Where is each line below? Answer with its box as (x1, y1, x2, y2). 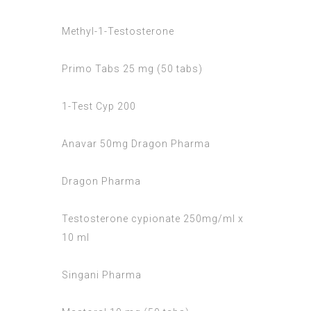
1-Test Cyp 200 (62, 101, 136, 112)
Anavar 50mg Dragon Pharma (62, 138, 210, 150)
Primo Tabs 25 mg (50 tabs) (62, 63, 203, 75)
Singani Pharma (62, 269, 142, 281)
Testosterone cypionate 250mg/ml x (62, 213, 244, 225)
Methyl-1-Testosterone (62, 26, 174, 37)
